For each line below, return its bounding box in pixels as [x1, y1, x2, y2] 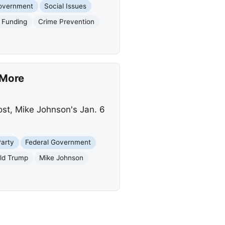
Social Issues [44, 2, 87, 10]
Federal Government [25, 138, 91, 147]
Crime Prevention [38, 17, 95, 26]
